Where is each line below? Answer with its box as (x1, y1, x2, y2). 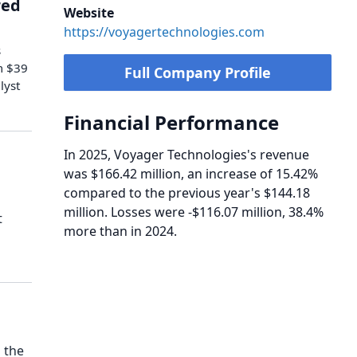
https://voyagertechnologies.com (64, 23, 265, 41)
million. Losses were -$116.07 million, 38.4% (64, 203, 324, 221)
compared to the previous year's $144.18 (64, 184, 310, 202)
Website (64, 4, 114, 22)
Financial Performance (64, 109, 279, 135)
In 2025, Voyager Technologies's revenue (64, 146, 309, 163)
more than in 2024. (64, 222, 177, 240)
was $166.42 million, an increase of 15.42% (64, 165, 318, 182)
